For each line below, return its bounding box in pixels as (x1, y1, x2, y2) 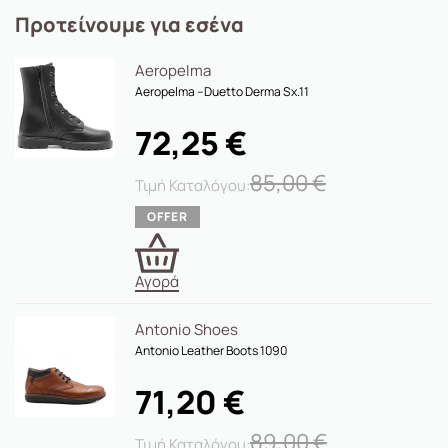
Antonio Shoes (135, 319, 238, 341)
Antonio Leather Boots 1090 (135, 342, 287, 360)
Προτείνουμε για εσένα (15, 11, 244, 39)
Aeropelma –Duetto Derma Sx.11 (135, 82, 309, 100)
